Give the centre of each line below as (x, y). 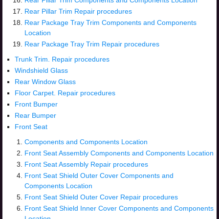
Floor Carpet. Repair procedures (65, 93)
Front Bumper (36, 104)
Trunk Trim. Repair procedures (62, 59)
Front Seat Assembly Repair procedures (86, 164)
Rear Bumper (35, 115)
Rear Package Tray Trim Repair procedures (92, 44)
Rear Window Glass (45, 82)
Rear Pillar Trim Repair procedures (78, 11)
